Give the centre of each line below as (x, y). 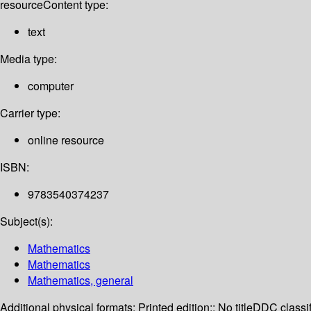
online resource (66, 140)
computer (51, 86)
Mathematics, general (81, 280)
